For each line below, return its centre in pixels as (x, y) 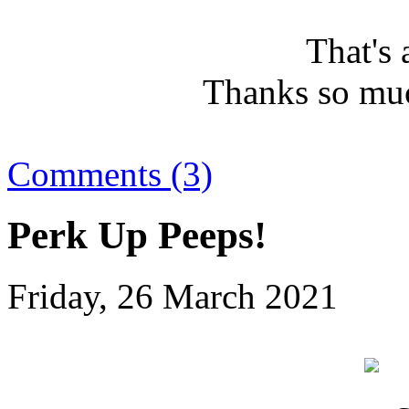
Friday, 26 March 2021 (173, 297)
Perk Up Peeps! (137, 236)
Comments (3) (110, 174)
